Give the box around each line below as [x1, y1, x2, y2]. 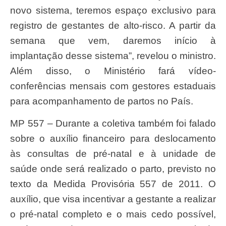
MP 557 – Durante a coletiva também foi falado [10, 118, 18, 129]
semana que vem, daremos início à [10, 35, 216, 46]
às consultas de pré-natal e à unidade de [10, 148, 216, 159]
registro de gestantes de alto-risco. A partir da [10, 20, 216, 31]
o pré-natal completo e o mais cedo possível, [10, 208, 216, 219]
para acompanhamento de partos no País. [10, 95, 193, 106]
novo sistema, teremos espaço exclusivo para [10, 5, 216, 16]
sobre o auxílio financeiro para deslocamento [10, 133, 216, 144]
